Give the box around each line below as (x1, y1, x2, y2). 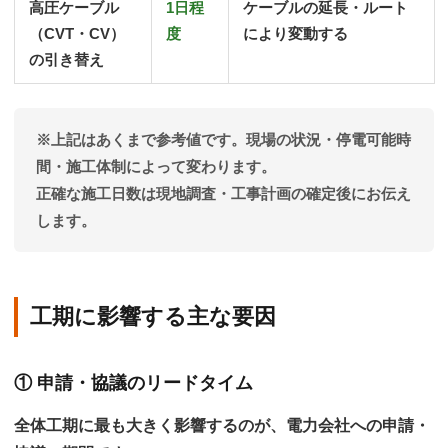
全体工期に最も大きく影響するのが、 (14, 416, 286, 434)
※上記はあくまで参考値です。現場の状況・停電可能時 (36, 130, 411, 148)
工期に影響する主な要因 (30, 303, 276, 329)
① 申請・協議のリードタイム (14, 372, 253, 394)
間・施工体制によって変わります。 (36, 157, 276, 175)
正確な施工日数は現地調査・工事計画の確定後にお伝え (36, 184, 411, 202)
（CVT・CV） (29, 26, 125, 42)
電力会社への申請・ (286, 416, 430, 434)
